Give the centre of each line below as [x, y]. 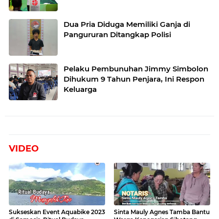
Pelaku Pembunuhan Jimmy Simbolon [136, 68]
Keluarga [80, 89]
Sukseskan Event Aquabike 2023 [57, 212]
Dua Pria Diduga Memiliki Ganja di [127, 24]
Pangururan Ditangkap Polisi [117, 34]
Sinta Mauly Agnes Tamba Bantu [162, 212]
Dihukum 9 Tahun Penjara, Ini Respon [134, 79]
